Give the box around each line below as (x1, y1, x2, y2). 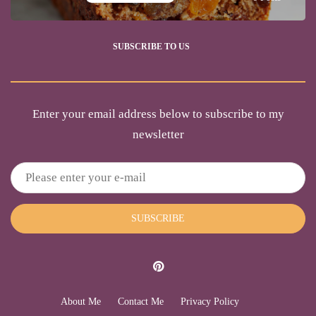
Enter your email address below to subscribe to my (32, 107, 284, 121)
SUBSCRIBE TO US (112, 41, 190, 51)
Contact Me (117, 296, 164, 307)
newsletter (132, 127, 184, 141)
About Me (60, 296, 101, 307)
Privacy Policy (180, 296, 239, 307)
